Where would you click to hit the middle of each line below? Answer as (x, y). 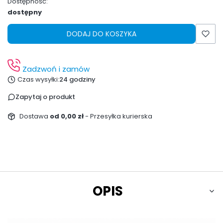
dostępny (25, 12)
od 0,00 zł (67, 116)
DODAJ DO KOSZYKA (102, 34)
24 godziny (77, 79)
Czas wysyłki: (38, 79)
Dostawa (34, 116)
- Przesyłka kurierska (118, 116)
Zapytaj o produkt (45, 97)
